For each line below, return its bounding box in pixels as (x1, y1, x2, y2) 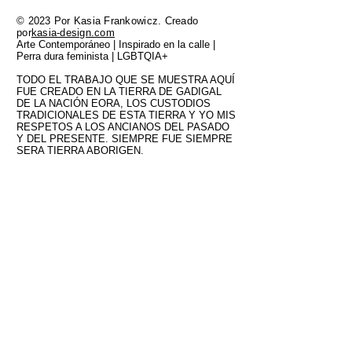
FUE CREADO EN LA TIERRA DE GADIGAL (16, 85, 222, 97)
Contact (16, 288, 46, 298)
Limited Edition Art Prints (16, 240, 108, 251)
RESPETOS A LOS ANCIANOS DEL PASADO (16, 120, 229, 133)
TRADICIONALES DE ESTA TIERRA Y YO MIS (16, 108, 236, 121)
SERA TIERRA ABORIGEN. (16, 144, 144, 156)
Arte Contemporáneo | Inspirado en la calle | (16, 38, 215, 50)
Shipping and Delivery (16, 193, 99, 203)
